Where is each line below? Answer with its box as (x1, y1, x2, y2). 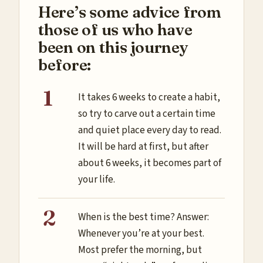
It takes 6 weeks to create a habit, (78, 90, 220, 104)
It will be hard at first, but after (78, 139, 208, 154)
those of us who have (38, 20, 193, 40)
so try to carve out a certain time (78, 106, 215, 121)
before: (38, 55, 95, 75)
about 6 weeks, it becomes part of (78, 156, 221, 170)
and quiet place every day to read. (78, 123, 221, 137)
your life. (78, 172, 115, 187)
